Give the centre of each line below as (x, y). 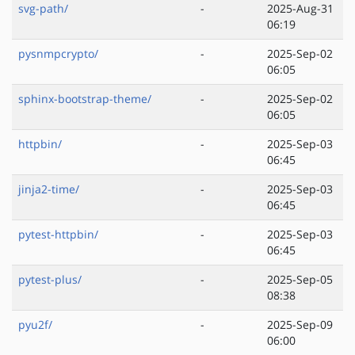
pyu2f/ (35, 325)
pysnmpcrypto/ (58, 54)
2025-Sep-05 (300, 280)
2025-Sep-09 (300, 325)
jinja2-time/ (49, 189)
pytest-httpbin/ (58, 235)
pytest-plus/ (50, 280)
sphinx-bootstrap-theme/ (85, 99)
